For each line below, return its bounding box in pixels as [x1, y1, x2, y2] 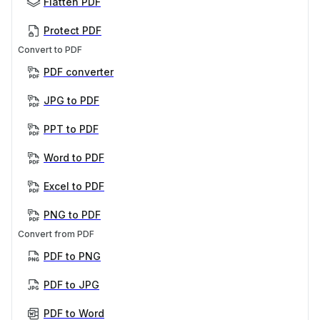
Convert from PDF [18, 229, 94, 240]
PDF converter [44, 66, 114, 79]
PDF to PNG [44, 250, 101, 263]
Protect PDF [44, 24, 101, 37]
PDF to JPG [44, 279, 99, 291]
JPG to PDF [44, 94, 99, 107]
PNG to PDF [44, 209, 101, 221]
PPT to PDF [44, 123, 99, 136]
